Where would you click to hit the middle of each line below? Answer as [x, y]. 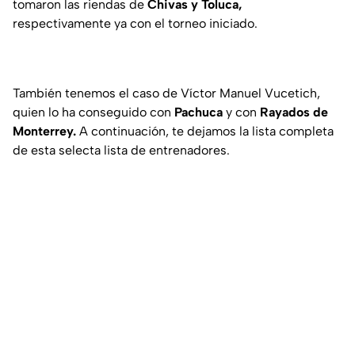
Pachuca [198, 113]
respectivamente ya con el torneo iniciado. [135, 24]
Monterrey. [44, 132]
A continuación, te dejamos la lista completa [205, 132]
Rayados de [294, 113]
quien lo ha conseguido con [94, 113]
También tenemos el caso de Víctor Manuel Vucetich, [166, 94]
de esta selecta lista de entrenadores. [121, 151]
